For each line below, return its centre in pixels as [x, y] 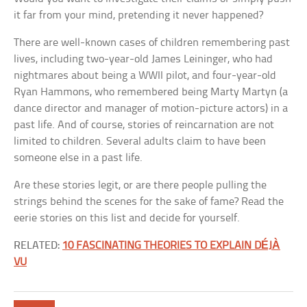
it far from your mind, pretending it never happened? [139, 15]
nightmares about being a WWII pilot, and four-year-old [145, 76]
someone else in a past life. [78, 158]
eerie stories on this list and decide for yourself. [127, 218]
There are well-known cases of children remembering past [152, 43]
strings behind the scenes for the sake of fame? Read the [149, 202]
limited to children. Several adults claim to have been [140, 142]
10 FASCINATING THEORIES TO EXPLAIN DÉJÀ [172, 246]
